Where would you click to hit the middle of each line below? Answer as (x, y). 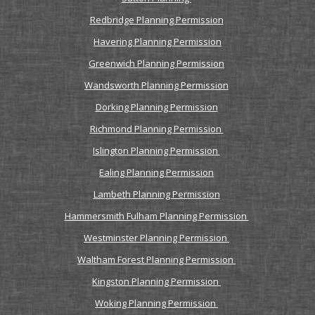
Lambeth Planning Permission (156, 194)
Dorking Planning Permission (156, 107)
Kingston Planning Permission (156, 281)
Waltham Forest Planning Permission (156, 259)
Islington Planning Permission (156, 150)
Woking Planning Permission (156, 303)
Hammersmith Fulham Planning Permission (156, 216)
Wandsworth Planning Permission (156, 85)
